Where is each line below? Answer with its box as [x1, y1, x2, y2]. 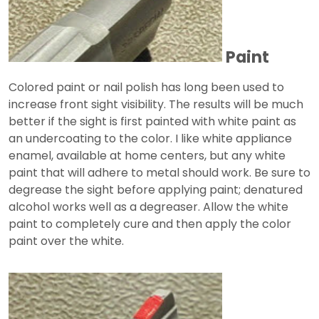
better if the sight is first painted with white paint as [9, 113, 296, 130]
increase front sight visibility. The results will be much [9, 96, 303, 113]
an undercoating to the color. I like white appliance [9, 130, 292, 147]
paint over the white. [9, 233, 124, 250]
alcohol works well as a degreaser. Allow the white [9, 199, 288, 216]
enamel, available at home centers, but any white [9, 147, 286, 164]
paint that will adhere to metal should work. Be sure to [9, 164, 310, 182]
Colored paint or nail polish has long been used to [9, 79, 284, 96]
